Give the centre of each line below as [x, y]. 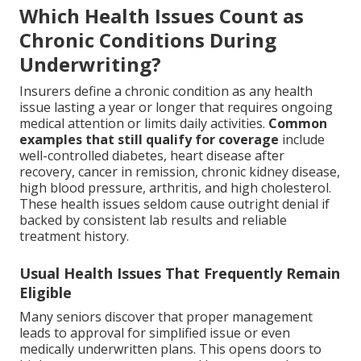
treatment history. [74, 236]
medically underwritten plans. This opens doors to [170, 349]
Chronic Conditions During [148, 39]
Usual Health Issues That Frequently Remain [180, 273]
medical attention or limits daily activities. [144, 123]
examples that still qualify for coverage [149, 139]
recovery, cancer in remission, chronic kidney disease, [180, 171]
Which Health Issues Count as [162, 15]
